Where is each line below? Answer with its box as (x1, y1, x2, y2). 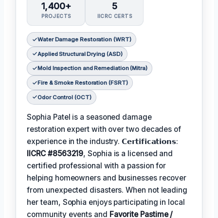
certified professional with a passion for (27, 161, 166, 171)
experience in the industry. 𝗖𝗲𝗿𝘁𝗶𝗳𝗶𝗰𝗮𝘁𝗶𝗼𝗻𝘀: (27, 137, 178, 146)
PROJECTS (41, 13, 71, 19)
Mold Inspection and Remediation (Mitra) (37, 65, 147, 72)
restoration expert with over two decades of (27, 125, 181, 134)
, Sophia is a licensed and (83, 149, 173, 159)
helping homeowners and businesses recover (27, 173, 187, 183)
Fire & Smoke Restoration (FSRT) (37, 79, 128, 87)
